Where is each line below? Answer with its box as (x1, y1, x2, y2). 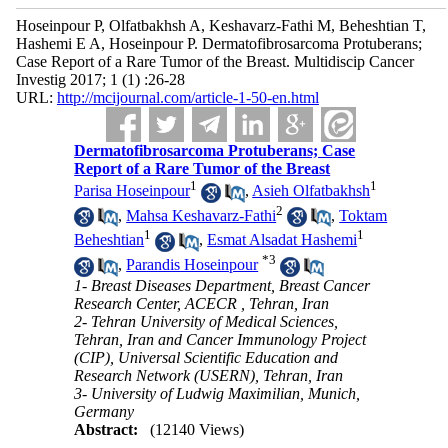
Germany (74, 402, 135, 420)
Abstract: (74, 420, 139, 438)
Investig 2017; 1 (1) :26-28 (15, 71, 185, 88)
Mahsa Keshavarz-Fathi (126, 206, 277, 224)
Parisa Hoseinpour (74, 182, 191, 200)
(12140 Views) (150, 420, 245, 438)
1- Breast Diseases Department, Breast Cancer (74, 276, 371, 294)
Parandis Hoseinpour (126, 256, 259, 274)
